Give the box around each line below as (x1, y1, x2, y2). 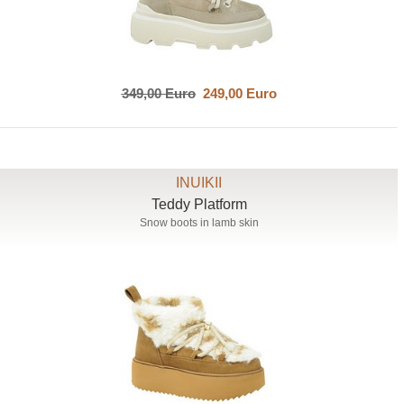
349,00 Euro (121, 85, 196, 101)
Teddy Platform (151, 196, 247, 212)
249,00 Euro (195, 85, 277, 101)
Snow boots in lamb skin (139, 216, 259, 229)
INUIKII (176, 174, 223, 190)
